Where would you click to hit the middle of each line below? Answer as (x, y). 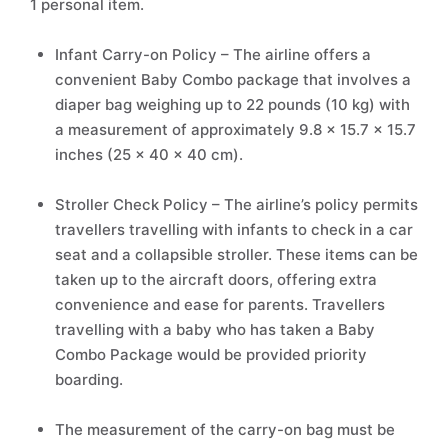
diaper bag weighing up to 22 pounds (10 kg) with (232, 104)
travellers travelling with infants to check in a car (234, 229)
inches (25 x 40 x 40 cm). (149, 154)
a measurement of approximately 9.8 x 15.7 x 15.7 (235, 129)
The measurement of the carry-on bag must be (225, 429)
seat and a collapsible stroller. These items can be (236, 254)
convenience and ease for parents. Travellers (220, 304)
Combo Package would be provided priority (211, 354)
